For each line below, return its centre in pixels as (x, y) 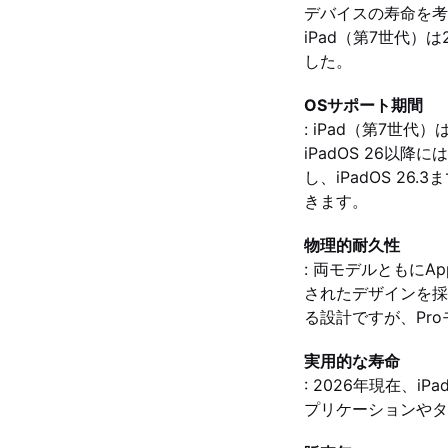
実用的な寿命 (352, 361)
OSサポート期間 (363, 105)
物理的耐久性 (352, 245)
